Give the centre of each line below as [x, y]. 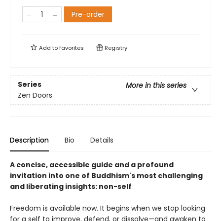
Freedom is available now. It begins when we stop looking [108, 208]
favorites [72, 48]
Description [29, 140]
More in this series [156, 85]
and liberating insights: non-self [71, 187]
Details [102, 140]
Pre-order [88, 15]
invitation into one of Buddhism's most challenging [106, 176]
